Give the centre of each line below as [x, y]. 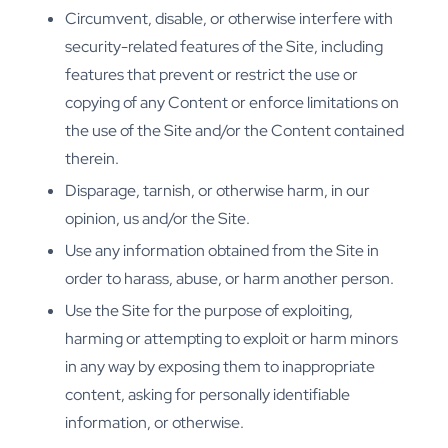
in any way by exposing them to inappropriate [220, 367]
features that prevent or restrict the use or [211, 75]
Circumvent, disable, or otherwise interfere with [229, 19]
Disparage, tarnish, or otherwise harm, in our [217, 191]
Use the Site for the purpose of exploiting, [209, 311]
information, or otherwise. [154, 423]
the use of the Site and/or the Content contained [234, 131]
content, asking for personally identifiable [207, 395]
